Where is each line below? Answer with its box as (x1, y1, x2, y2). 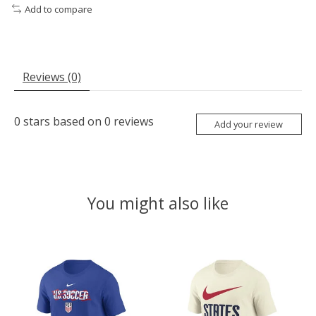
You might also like (87, 192, 229, 215)
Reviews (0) (23, 69, 81, 85)
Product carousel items (14, 233, 135, 249)
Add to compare (24, 2, 92, 16)
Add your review (214, 117, 284, 130)
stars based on (20, 114, 104, 130)
